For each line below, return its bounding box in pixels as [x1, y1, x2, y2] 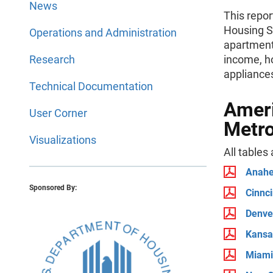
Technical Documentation [29, 80, 153, 93]
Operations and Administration [29, 26, 177, 39]
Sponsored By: [29, 183, 77, 192]
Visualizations [29, 133, 96, 146]
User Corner [29, 107, 87, 119]
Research [29, 53, 75, 66]
